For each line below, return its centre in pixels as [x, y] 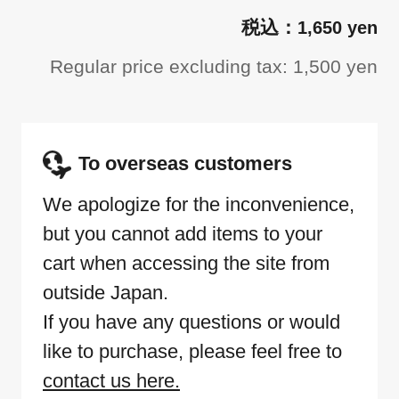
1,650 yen [338, 28]
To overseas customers [185, 163]
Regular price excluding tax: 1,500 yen [214, 66]
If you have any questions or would [191, 322]
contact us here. [111, 381]
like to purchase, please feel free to [192, 352]
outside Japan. [106, 293]
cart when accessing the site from [186, 264]
